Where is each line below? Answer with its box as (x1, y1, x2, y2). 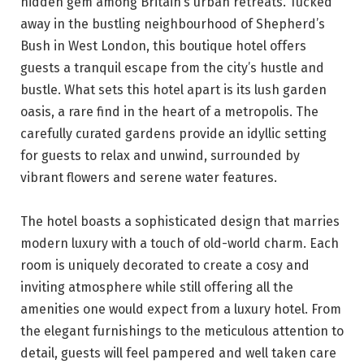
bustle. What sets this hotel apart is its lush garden (20, 81, 327, 97)
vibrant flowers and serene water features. (20, 169, 277, 185)
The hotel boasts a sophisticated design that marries (20, 213, 340, 229)
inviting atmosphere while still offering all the (20, 279, 293, 295)
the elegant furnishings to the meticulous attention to (20, 323, 344, 339)
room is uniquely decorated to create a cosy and (20, 257, 310, 273)
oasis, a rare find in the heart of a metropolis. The (20, 103, 318, 119)
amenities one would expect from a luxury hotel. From (20, 301, 341, 317)
